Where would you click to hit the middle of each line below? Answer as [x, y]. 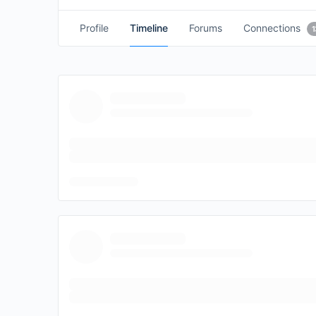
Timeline [149, 28]
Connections [272, 28]
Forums [206, 28]
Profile [94, 28]
